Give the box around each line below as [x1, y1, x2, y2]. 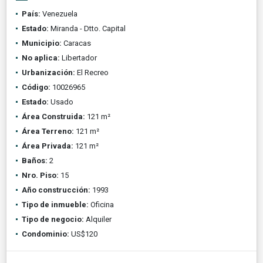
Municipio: [22, 38, 62, 48]
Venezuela [41, 9, 77, 18]
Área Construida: [22, 112, 85, 121]
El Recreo [75, 68, 109, 77]
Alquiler [84, 214, 112, 224]
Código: [22, 82, 50, 92]
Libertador [60, 53, 97, 62]
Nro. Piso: [22, 170, 59, 180]
